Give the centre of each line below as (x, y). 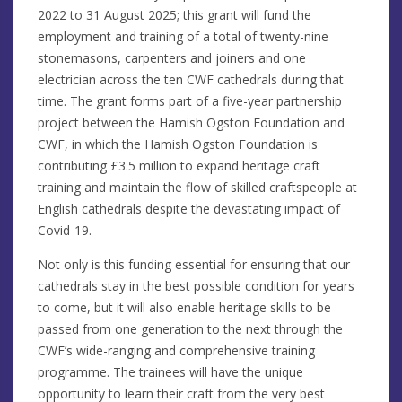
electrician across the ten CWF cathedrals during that (191, 79)
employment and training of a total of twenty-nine (183, 36)
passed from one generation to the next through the (190, 328)
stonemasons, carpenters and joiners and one (172, 57)
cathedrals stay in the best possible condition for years (196, 285)
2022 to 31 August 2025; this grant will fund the (175, 14)
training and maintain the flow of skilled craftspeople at (197, 187)
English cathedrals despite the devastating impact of (189, 208)
